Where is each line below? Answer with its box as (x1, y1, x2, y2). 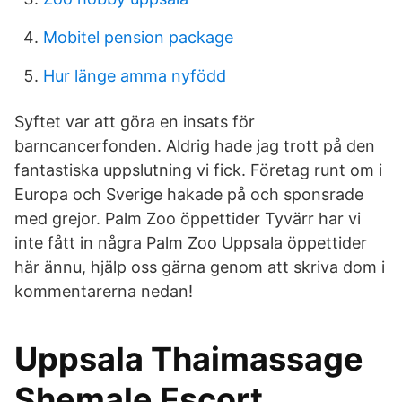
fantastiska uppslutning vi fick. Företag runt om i (14, 161, 382, 179)
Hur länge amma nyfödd (43, 66, 226, 85)
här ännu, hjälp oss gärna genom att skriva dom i (14, 258, 385, 276)
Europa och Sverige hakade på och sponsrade (14, 185, 363, 204)
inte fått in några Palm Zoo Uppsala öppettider (14, 233, 367, 252)
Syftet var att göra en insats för (14, 112, 255, 131)
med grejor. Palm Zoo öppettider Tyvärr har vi (14, 209, 361, 228)
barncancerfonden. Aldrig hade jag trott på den (14, 136, 375, 155)
